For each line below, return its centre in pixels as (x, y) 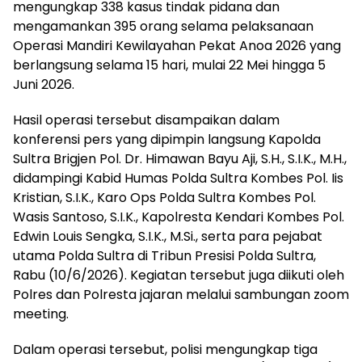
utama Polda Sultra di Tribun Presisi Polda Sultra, (164, 255)
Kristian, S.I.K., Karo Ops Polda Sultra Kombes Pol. (164, 197)
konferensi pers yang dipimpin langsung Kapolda (167, 139)
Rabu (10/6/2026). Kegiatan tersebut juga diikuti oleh (179, 275)
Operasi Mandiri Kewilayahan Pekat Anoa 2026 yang (177, 45)
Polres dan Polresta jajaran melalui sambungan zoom (181, 294)
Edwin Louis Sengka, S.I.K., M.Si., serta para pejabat (168, 236)
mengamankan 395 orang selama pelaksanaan (163, 26)
